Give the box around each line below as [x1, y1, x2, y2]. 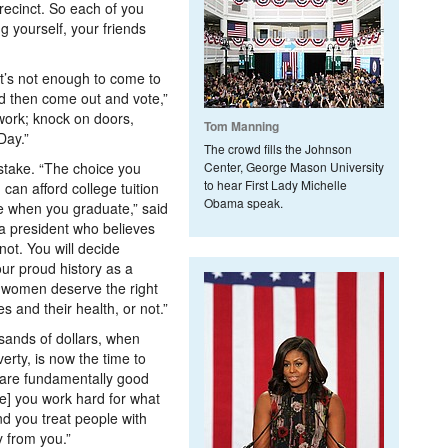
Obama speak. [204, 194, 283, 211]
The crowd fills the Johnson [204, 140, 352, 157]
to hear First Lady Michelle [204, 176, 347, 193]
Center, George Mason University [204, 158, 384, 175]
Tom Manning [204, 117, 279, 135]
